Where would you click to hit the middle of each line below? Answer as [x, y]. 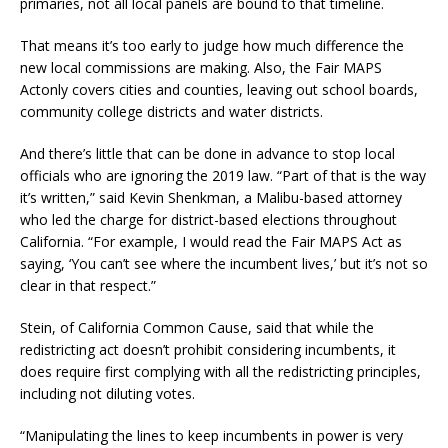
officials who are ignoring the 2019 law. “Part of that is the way [223, 175]
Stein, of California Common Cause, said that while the [197, 327]
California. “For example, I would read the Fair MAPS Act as [211, 241]
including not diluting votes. [109, 393]
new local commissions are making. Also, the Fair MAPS [201, 67]
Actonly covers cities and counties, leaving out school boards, [219, 89]
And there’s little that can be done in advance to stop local [207, 153]
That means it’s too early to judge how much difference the [212, 45]
